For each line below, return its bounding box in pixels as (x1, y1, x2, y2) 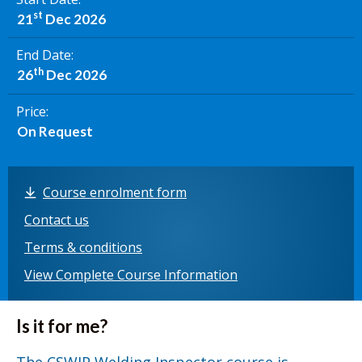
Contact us (24, 210, 89, 229)
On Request (16, 122, 93, 140)
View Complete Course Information (24, 265, 238, 284)
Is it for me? (16, 314, 107, 337)
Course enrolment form (43, 183, 187, 201)
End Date (16, 46, 71, 65)
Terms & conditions (24, 238, 142, 256)
